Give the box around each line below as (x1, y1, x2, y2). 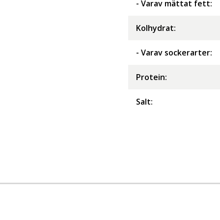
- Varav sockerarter (136, 47, 210, 58)
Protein (136, 71, 165, 82)
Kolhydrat (136, 22, 174, 33)
